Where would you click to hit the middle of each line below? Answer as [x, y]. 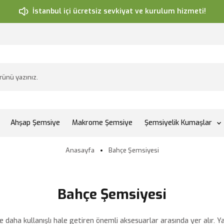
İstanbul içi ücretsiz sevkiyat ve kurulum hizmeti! [119, 11]
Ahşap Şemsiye [35, 123]
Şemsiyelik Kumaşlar [178, 123]
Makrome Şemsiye [102, 123]
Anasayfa [80, 150]
